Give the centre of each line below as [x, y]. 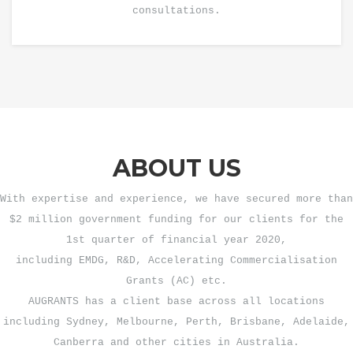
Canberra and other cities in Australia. [176, 342]
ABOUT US [176, 168]
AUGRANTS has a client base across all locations [176, 301]
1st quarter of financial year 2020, [176, 240]
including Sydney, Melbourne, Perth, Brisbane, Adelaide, [176, 322]
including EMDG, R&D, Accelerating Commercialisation [176, 260]
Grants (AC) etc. [176, 281]
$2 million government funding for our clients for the [176, 219]
